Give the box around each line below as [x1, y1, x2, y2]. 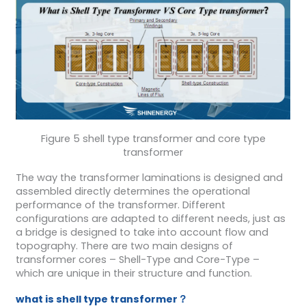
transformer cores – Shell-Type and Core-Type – [15, 253, 260, 267]
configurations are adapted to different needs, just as [15, 212, 286, 226]
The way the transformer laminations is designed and [15, 171, 283, 185]
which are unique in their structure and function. [15, 266, 252, 281]
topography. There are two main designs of [15, 239, 233, 253]
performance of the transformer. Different [15, 198, 225, 212]
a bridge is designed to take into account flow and [15, 225, 268, 240]
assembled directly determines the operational [15, 184, 250, 199]
